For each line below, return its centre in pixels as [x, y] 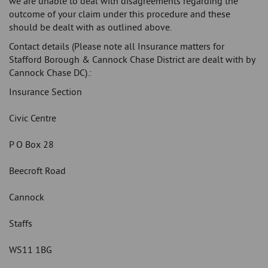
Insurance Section [45, 92]
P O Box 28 [31, 144]
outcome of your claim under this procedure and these [120, 14]
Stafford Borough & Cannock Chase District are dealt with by [132, 60]
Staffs [21, 223]
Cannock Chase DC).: [50, 73]
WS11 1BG [31, 250]
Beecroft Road [37, 171]
